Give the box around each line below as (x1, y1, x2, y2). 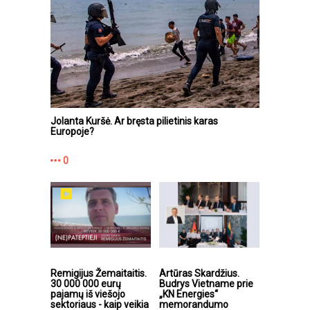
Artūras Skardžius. (159, 267, 239, 279)
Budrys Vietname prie (159, 277, 253, 289)
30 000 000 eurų (51, 277, 121, 289)
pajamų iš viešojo (51, 288, 125, 300)
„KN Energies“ (159, 288, 218, 300)
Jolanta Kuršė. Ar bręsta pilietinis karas (51, 115, 218, 127)
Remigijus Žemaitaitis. (51, 267, 147, 279)
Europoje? (51, 125, 94, 137)
